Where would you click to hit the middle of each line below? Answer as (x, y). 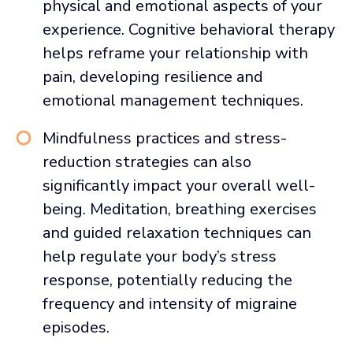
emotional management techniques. (173, 100)
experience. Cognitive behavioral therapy (189, 29)
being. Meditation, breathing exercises (180, 209)
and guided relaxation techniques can (177, 232)
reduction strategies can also (147, 162)
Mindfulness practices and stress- (165, 138)
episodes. (76, 327)
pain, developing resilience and (153, 76)
